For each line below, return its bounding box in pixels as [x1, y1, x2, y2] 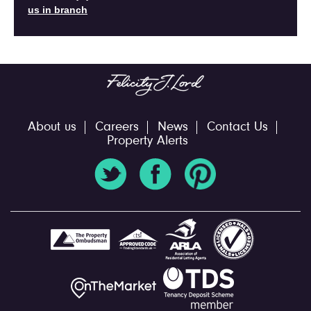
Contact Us [206, 121, 268, 135]
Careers [94, 121, 139, 135]
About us [27, 121, 76, 135]
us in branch [28, 3, 87, 15]
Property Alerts [107, 135, 188, 149]
